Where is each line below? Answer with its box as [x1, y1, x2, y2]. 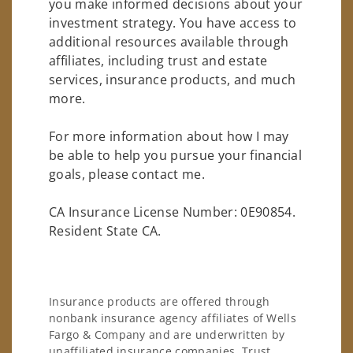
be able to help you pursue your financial [49, 146, 303, 164]
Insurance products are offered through [49, 294, 270, 310]
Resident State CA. [49, 221, 162, 240]
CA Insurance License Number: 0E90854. [49, 203, 295, 221]
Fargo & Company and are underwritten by [49, 327, 285, 343]
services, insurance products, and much [49, 70, 296, 88]
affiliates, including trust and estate [49, 51, 268, 69]
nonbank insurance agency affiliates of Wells [49, 310, 297, 326]
